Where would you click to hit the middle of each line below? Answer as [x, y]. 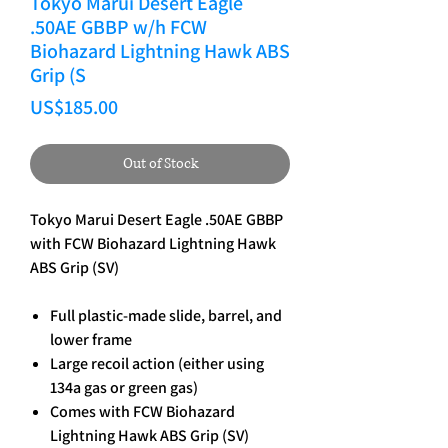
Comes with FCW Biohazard [142, 412]
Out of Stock [160, 164]
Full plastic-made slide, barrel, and [166, 316]
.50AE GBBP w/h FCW [118, 27]
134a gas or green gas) [124, 388]
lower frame [91, 340]
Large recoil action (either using [157, 364]
